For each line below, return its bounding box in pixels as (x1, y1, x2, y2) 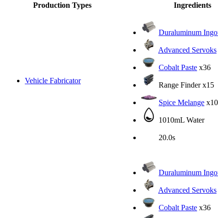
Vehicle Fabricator (25, 76, 81, 85)
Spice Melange (159, 98, 204, 107)
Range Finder (159, 80, 200, 89)
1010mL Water (157, 115, 204, 124)
